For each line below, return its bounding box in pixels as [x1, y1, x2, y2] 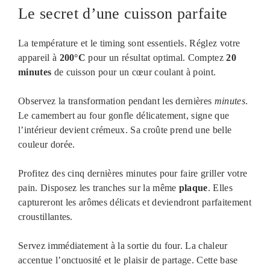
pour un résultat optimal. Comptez [86, 52, 227, 63]
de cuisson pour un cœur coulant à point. [51, 66, 216, 77]
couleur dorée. [18, 139, 75, 149]
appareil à [18, 52, 60, 63]
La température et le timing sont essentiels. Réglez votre [18, 37, 240, 48]
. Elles [207, 182, 233, 193]
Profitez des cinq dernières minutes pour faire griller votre [18, 168, 248, 178]
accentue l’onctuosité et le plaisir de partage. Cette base [18, 254, 238, 265]
